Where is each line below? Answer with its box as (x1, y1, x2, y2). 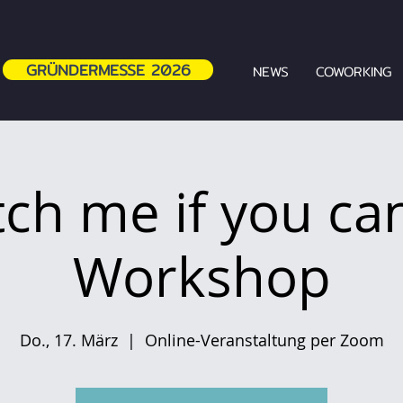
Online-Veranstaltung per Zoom (144, 329, 384, 351)
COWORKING (315, 61, 391, 82)
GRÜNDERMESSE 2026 (25, 58, 191, 82)
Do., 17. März (19, 329, 118, 351)
